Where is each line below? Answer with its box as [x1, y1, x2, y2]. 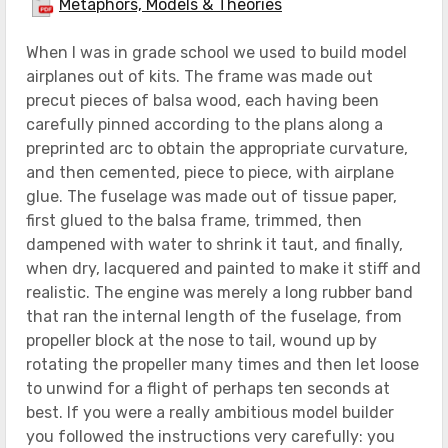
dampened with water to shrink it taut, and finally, [26, 234, 403, 254]
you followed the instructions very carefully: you [26, 426, 395, 446]
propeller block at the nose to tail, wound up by [26, 330, 377, 350]
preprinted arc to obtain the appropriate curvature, [26, 138, 408, 158]
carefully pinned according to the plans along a [26, 114, 383, 134]
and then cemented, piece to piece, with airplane [26, 162, 394, 182]
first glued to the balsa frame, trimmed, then [26, 210, 362, 230]
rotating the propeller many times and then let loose [26, 354, 419, 374]
